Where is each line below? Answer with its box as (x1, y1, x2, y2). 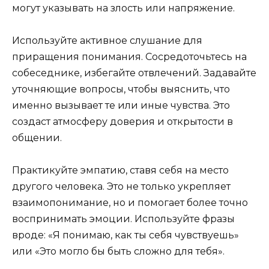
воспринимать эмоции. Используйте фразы (12, 213, 235, 225)
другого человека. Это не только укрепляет (12, 181, 231, 193)
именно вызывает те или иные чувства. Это (12, 99, 230, 111)
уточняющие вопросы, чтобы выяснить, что (12, 83, 230, 95)
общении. (12, 131, 62, 144)
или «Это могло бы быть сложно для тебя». (12, 246, 225, 258)
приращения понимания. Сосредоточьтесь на (12, 50, 247, 62)
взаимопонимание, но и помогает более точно (12, 197, 248, 209)
